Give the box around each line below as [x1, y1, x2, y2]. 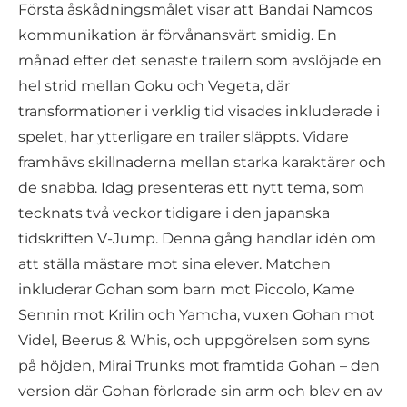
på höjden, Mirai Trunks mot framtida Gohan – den [18, 356, 380, 374]
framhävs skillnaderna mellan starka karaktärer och [18, 153, 386, 171]
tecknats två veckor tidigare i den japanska [18, 203, 330, 222]
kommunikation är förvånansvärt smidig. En [18, 25, 337, 44]
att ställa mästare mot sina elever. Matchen [18, 254, 331, 273]
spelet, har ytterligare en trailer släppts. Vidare [18, 127, 349, 145]
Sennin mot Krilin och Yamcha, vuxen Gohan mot [18, 305, 375, 323]
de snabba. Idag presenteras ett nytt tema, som [18, 178, 364, 196]
